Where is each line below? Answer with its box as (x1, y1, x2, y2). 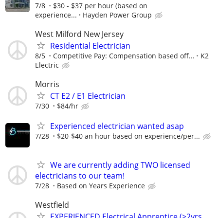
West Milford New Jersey (35, 29, 124, 39)
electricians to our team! (35, 170, 125, 181)
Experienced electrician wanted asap (50, 121, 184, 132)
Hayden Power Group (83, 10, 152, 19)
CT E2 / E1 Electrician (50, 91, 126, 102)
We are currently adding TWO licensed (50, 159, 190, 170)
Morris (35, 79, 59, 90)
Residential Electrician (50, 40, 130, 51)
